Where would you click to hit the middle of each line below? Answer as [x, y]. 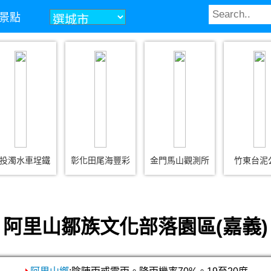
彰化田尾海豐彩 [100, 160]
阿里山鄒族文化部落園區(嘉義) [135, 227]
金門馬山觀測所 [180, 160]
